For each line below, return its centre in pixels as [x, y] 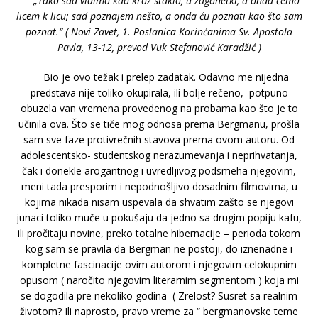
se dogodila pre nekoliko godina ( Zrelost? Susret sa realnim [159, 296]
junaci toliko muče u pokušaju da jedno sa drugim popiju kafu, [159, 218]
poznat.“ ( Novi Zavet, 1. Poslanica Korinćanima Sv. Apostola [159, 32]
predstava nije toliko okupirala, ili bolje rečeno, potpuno [159, 93]
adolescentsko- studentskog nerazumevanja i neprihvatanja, [159, 155]
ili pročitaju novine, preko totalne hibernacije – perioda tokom [159, 234]
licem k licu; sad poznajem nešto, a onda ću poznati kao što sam [159, 16]
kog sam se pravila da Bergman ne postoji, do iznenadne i [159, 249]
